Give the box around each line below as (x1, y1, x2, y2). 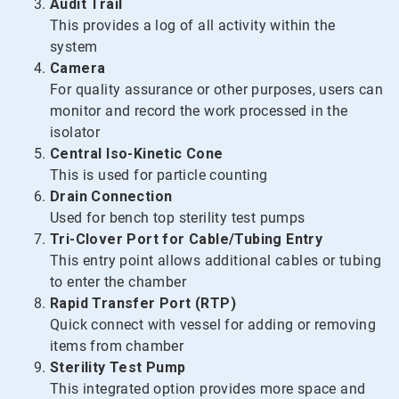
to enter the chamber (50, 273, 186, 291)
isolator (50, 124, 101, 142)
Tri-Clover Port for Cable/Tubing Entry (50, 231, 323, 248)
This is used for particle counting (50, 167, 268, 184)
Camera (50, 60, 106, 77)
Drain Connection (50, 188, 173, 206)
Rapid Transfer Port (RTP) (50, 295, 236, 313)
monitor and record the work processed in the (50, 102, 348, 120)
